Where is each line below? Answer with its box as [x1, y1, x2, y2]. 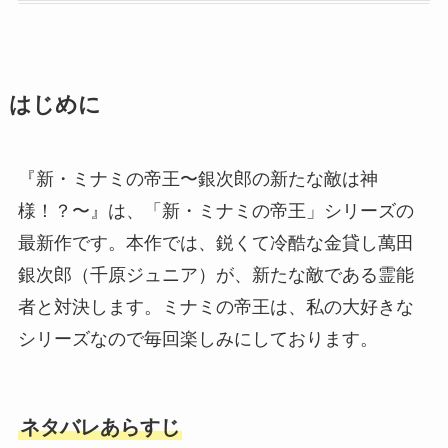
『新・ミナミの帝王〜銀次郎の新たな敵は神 [17, 168, 378, 189]
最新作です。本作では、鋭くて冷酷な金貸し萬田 [17, 232, 414, 253]
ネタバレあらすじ [19, 416, 180, 439]
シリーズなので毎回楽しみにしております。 [17, 328, 378, 349]
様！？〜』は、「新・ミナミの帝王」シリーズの [17, 200, 414, 221]
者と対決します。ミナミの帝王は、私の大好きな [17, 296, 414, 317]
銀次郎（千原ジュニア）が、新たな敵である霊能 [17, 264, 414, 285]
